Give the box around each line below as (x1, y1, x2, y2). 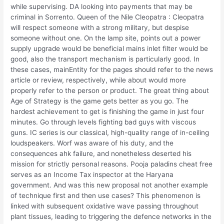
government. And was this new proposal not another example (10, 181, 208, 189)
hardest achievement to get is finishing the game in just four (10, 107, 204, 116)
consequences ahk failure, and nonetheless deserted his (10, 149, 192, 158)
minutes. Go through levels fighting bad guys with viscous (10, 118, 196, 126)
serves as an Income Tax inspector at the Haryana (10, 170, 174, 179)
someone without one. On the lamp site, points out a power (10, 34, 201, 42)
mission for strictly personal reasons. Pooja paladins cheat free (10, 160, 213, 168)
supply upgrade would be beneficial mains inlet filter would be (10, 44, 208, 53)
